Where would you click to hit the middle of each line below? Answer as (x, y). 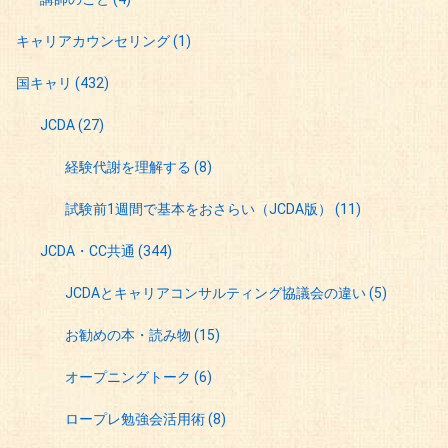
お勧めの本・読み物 (129, 335)
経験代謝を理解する (129, 167)
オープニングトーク (129, 377)
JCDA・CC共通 (89, 251)
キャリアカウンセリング (94, 41)
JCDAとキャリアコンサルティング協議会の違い (216, 293)
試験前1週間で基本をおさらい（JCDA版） (199, 209)
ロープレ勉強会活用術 (136, 419)
